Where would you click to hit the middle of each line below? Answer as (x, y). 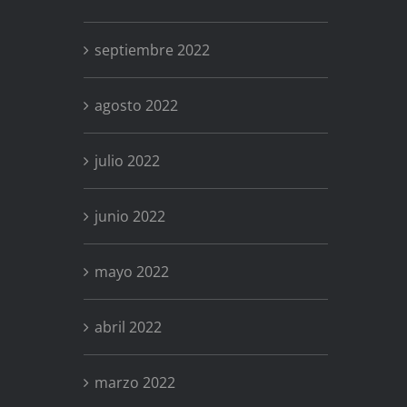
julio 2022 (127, 160)
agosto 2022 (136, 105)
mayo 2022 (131, 271)
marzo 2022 (134, 382)
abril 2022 (128, 327)
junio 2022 (129, 216)
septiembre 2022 (152, 50)
